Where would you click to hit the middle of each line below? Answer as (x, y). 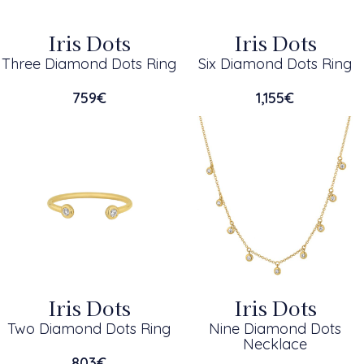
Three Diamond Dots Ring (89, 64)
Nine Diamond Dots (275, 329)
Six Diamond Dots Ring (275, 64)
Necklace (275, 344)
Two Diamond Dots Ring (89, 329)
